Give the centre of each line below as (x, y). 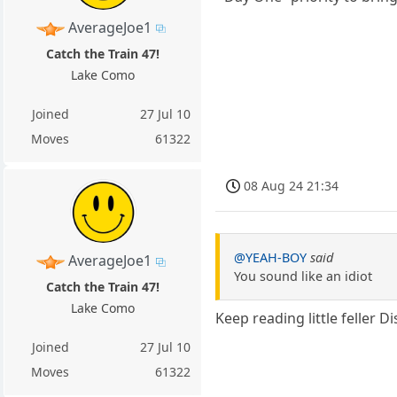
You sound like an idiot (304, 276)
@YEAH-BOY (271, 257)
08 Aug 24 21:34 (292, 186)
